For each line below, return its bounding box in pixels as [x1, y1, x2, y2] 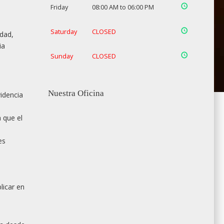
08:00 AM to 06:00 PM [91, 3, 154, 11]
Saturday [50, 27, 77, 36]
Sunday [50, 52, 73, 60]
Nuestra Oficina [47, 88, 104, 98]
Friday [50, 3, 68, 11]
